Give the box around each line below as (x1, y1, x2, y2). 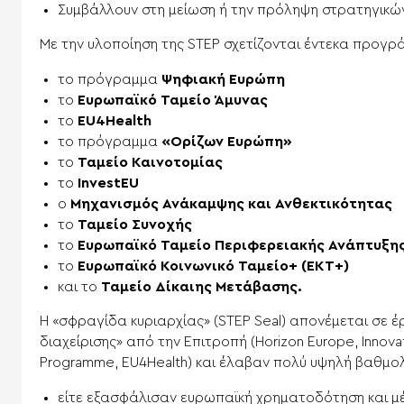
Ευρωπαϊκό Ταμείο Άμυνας (78, 92, 268, 107)
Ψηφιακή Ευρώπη (161, 71, 285, 87)
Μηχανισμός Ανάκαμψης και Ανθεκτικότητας (70, 196, 392, 211)
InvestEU (78, 175, 139, 190)
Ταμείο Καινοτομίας (78, 154, 223, 170)
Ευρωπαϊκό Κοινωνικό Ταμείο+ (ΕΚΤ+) (78, 258, 349, 273)
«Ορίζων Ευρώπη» (161, 133, 292, 149)
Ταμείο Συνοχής (78, 216, 192, 232)
